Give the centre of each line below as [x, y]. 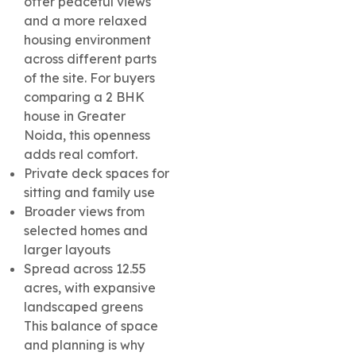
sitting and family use [89, 193]
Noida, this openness [87, 135]
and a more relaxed [85, 21]
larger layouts [67, 250]
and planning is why [84, 345]
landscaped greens [83, 307]
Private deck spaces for [97, 174]
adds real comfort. [81, 155]
